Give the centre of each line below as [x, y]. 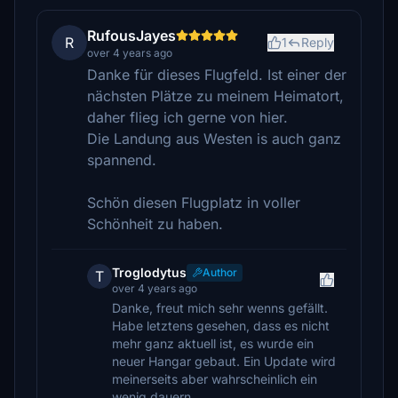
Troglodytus [149, 272]
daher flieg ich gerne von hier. [187, 117]
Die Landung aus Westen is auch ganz [214, 139]
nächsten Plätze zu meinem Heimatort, [215, 96]
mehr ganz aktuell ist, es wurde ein [213, 343]
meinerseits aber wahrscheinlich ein [215, 379]
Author [220, 272]
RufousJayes [131, 36]
